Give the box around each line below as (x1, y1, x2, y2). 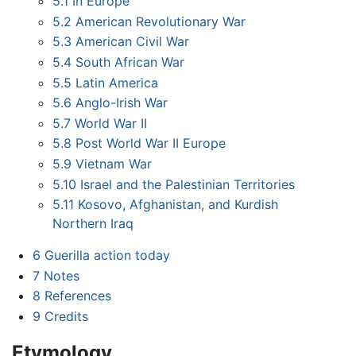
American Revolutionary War (75, 13, 246, 29)
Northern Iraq (52, 215, 134, 232)
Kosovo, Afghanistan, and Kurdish (78, 196, 279, 213)
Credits (44, 308, 88, 324)
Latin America (75, 74, 159, 91)
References (44, 288, 111, 304)
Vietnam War (75, 156, 153, 172)
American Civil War (75, 33, 190, 50)
